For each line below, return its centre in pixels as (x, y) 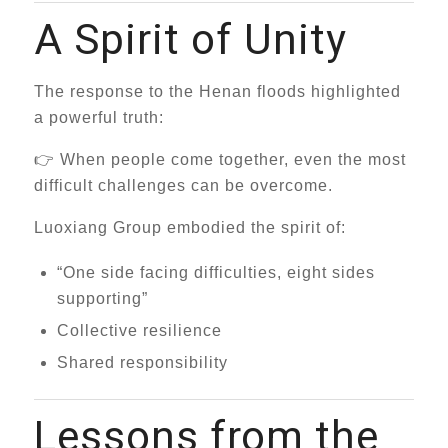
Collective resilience (139, 330)
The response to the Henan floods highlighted (217, 91)
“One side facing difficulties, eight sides (215, 272)
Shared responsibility (142, 362)
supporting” (102, 298)
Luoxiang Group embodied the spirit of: (189, 227)
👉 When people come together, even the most (219, 159)
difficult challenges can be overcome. (183, 185)
